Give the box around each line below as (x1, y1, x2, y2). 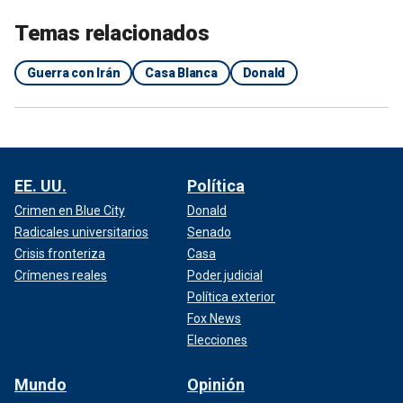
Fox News (187, 310, 241, 326)
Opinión (187, 374, 245, 394)
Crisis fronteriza (14, 246, 105, 261)
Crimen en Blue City (14, 202, 125, 218)
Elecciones (187, 332, 247, 347)
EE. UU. (14, 175, 67, 195)
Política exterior (187, 289, 275, 304)
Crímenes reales (14, 267, 107, 282)
